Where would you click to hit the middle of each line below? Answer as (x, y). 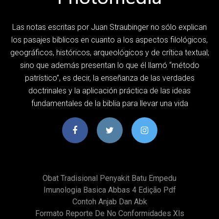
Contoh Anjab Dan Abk (109, 201)
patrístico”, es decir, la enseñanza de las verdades (109, 78)
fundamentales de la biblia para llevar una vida (109, 103)
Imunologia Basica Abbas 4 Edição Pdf (109, 190)
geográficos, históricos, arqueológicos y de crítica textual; (109, 52)
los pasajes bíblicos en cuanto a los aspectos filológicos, (109, 40)
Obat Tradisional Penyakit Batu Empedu (109, 178)
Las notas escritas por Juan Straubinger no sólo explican (109, 27)
